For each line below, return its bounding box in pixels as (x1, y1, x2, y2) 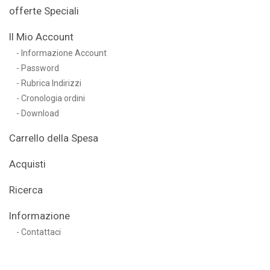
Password (21, 63, 59, 73)
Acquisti (9, 157, 46, 170)
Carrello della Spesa (9, 131, 98, 144)
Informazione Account (21, 48, 107, 58)
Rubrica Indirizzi (21, 78, 81, 88)
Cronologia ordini (21, 93, 85, 103)
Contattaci (21, 227, 61, 237)
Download (21, 108, 59, 118)
